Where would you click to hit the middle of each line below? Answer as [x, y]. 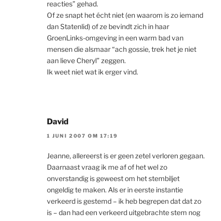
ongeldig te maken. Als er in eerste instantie [115, 189]
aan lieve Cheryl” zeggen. [86, 61]
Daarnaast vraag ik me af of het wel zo [107, 167]
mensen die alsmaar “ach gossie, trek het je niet [122, 49]
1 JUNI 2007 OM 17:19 [82, 135]
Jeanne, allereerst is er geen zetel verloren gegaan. [126, 155]
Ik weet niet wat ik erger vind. [92, 72]
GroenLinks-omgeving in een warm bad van [115, 38]
